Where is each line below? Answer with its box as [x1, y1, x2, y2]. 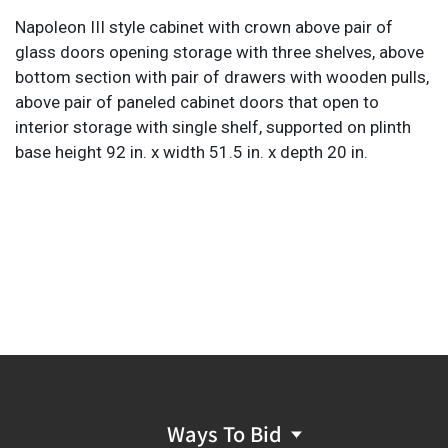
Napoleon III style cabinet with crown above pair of [15, 16, 393, 37]
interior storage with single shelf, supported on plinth [15, 116, 411, 137]
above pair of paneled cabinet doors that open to [15, 91, 379, 112]
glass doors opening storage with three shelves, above [15, 41, 424, 62]
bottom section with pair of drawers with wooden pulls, [15, 66, 429, 87]
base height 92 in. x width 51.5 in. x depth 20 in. [15, 141, 368, 162]
